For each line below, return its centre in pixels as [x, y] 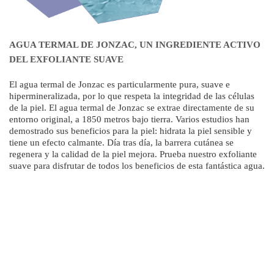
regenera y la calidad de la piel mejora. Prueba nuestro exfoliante [133, 154]
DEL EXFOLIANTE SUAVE [66, 59]
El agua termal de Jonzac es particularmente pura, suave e [120, 84]
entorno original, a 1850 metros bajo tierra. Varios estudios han [129, 119]
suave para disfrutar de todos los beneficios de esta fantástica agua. [137, 165]
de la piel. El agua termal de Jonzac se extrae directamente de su [132, 107]
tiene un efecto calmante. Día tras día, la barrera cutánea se [121, 142]
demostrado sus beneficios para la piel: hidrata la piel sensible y [131, 131]
